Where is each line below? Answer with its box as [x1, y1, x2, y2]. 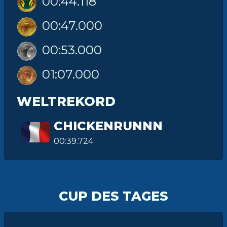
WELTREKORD [17, 94, 116, 109]
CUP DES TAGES [59, 188, 168, 204]
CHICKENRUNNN [54, 119, 163, 133]
